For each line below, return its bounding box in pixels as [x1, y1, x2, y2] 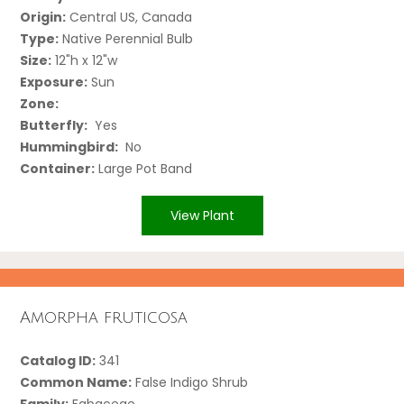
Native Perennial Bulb [59, 29, 194, 48]
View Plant [170, 206, 234, 225]
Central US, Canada [66, 7, 193, 26]
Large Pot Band [95, 159, 193, 178]
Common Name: [20, 372, 133, 391]
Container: [20, 159, 96, 178]
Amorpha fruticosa [20, 308, 188, 327]
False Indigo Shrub [132, 372, 249, 391]
